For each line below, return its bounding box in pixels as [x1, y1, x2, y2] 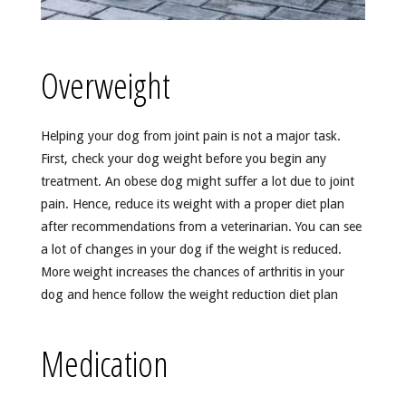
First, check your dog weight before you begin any [40, 150, 326, 166]
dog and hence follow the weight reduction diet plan [40, 286, 338, 302]
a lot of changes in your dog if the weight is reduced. [40, 241, 342, 256]
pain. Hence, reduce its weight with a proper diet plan [40, 196, 344, 211]
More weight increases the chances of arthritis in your [40, 264, 344, 279]
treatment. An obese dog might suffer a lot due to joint [40, 173, 354, 188]
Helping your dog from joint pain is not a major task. [40, 128, 341, 143]
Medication [40, 340, 169, 388]
